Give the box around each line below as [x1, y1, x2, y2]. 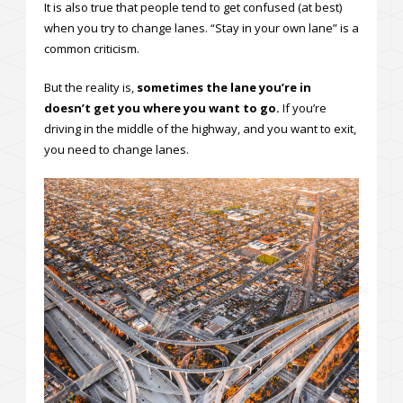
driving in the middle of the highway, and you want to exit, [44, 120, 356, 137]
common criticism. [44, 40, 139, 57]
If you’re [280, 99, 327, 116]
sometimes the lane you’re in [137, 78, 311, 95]
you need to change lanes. [44, 140, 189, 157]
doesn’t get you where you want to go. [44, 99, 280, 116]
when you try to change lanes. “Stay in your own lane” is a [44, 19, 359, 36]
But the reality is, [44, 78, 137, 95]
